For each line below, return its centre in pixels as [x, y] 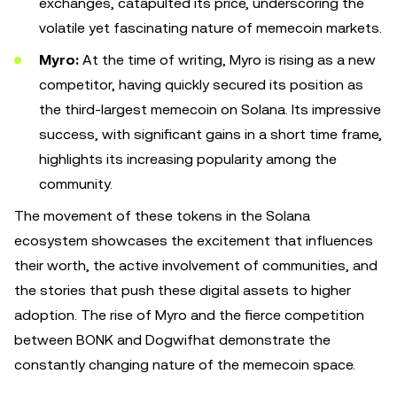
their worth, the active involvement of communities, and [196, 265]
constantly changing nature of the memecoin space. [185, 365]
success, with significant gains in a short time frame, [210, 134]
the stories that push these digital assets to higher [183, 290]
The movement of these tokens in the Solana [162, 216]
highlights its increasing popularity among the [188, 159]
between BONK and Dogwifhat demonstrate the [172, 340]
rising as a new [327, 60]
